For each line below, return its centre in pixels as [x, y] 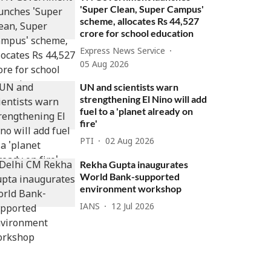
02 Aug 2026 [130, 142]
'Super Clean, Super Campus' [142, 9]
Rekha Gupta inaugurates [134, 164]
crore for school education [137, 33]
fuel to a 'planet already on [137, 111]
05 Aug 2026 [105, 65]
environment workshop [131, 188]
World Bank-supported [130, 176]
